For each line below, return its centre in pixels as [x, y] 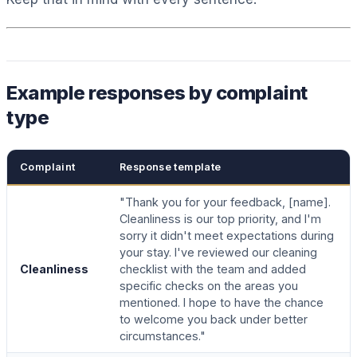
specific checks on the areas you [209, 285]
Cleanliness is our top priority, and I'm [220, 218]
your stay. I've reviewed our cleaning [218, 252]
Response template [171, 167]
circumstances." [163, 335]
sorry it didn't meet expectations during [227, 235]
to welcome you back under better [214, 319]
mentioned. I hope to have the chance [222, 302]
